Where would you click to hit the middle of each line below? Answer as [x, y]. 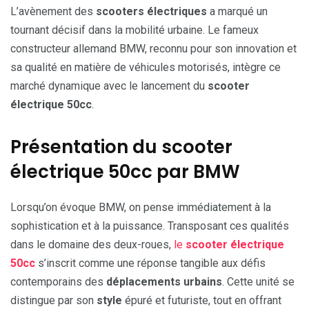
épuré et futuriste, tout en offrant [202, 300]
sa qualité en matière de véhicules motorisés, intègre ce [146, 67]
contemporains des [58, 281]
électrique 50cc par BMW [125, 171]
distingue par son [53, 300]
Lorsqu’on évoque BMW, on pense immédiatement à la [141, 207]
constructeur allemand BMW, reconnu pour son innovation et [153, 48]
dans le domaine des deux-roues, [92, 244]
